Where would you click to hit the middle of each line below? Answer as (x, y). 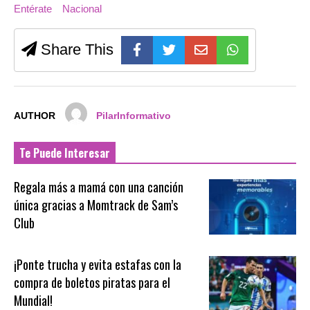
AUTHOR (35, 116)
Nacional (82, 9)
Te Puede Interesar (65, 153)
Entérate (33, 9)
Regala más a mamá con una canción (99, 187)
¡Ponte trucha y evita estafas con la (98, 264)
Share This (75, 50)
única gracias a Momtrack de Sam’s (96, 205)
